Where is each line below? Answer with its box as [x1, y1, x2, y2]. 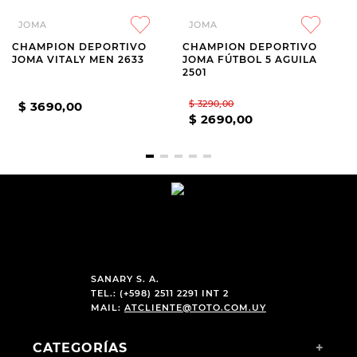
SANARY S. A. [90, 273, 159, 284]
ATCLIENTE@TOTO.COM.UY [124, 302, 266, 313]
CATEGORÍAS [32, 340, 127, 355]
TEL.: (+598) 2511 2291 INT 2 [90, 288, 229, 299]
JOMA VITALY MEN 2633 [12, 53, 144, 65]
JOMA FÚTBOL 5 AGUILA [182, 53, 317, 65]
